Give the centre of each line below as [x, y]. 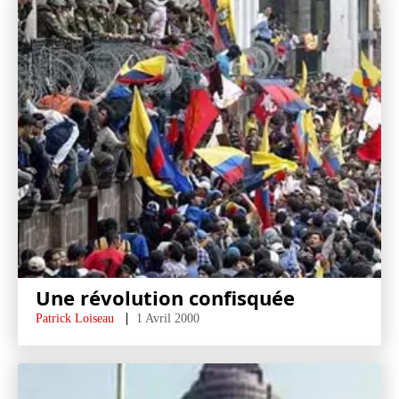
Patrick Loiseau [75, 318]
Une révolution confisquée [165, 297]
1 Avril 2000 [168, 318]
